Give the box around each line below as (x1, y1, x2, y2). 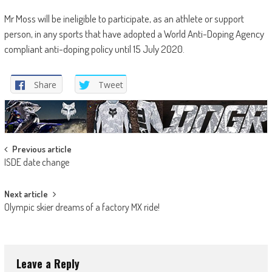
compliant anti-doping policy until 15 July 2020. (4, 42, 185, 56)
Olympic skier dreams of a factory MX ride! (4, 200, 160, 213)
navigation (3, 160, 64, 184)
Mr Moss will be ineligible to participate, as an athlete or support (4, 12, 244, 25)
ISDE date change (4, 155, 69, 168)
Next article (4, 188, 48, 200)
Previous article (12, 143, 72, 155)
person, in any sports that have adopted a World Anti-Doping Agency (4, 27, 264, 41)
